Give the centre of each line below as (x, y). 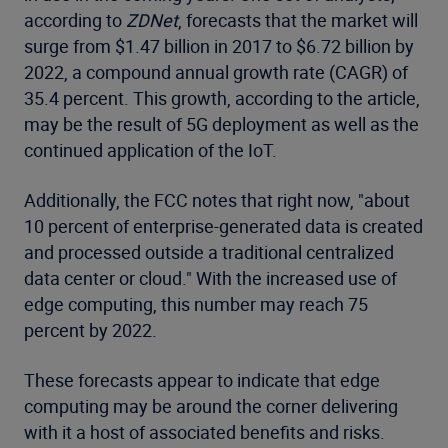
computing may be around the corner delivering (211, 406)
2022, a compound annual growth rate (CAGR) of (216, 72)
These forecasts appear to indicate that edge (202, 380)
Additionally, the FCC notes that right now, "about (217, 200)
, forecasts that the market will (298, 20)
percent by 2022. (90, 330)
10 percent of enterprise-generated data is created (223, 226)
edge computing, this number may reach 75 (196, 304)
